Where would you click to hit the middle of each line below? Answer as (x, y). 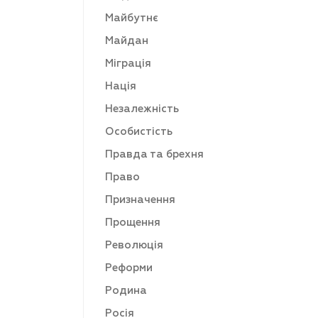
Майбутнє (132, 18)
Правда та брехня (154, 154)
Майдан (127, 41)
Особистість (139, 132)
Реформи (129, 268)
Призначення (140, 200)
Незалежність (142, 109)
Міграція (128, 64)
